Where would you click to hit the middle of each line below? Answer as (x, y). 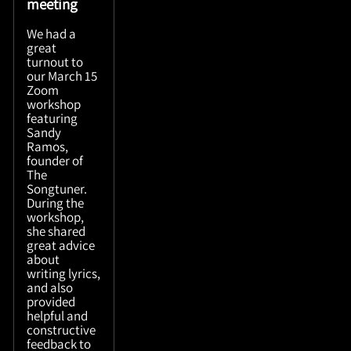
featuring (52, 118)
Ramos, (48, 146)
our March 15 (62, 76)
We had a (52, 33)
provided (51, 301)
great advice (61, 245)
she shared (56, 231)
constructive (62, 329)
